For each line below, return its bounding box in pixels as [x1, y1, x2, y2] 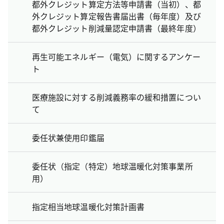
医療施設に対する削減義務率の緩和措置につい [32, 90, 201, 103]
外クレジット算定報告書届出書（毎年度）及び [32, 9, 201, 22]
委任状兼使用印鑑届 [32, 131, 104, 143]
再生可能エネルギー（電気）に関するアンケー [32, 50, 200, 62]
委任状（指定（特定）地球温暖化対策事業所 [32, 159, 193, 172]
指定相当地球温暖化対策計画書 [32, 200, 145, 212]
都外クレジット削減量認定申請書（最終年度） [32, 21, 201, 34]
